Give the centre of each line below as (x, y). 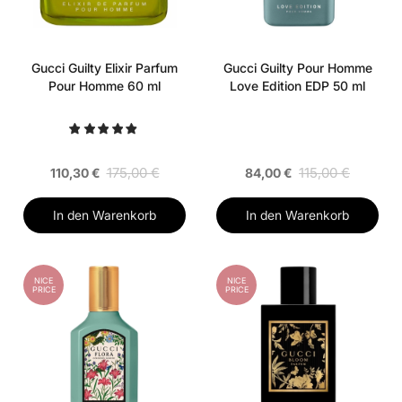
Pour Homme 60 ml (105, 86)
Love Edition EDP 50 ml (297, 86)
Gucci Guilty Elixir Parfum (105, 68)
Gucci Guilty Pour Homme (297, 68)
